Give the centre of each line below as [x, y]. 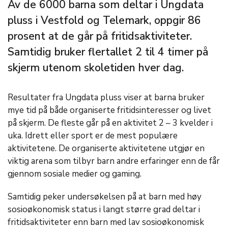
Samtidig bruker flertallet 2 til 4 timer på [108, 52]
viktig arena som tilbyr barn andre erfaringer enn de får [114, 161]
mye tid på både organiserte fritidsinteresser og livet [109, 110]
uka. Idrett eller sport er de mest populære [93, 136]
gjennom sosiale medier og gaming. [76, 174]
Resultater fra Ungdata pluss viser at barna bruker [106, 97]
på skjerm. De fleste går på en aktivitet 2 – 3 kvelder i [110, 123]
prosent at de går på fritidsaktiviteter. [100, 36]
